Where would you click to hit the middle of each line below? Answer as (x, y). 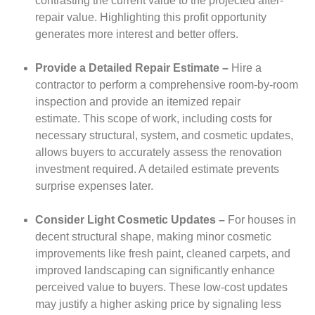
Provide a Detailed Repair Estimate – (133, 68)
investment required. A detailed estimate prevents (157, 169)
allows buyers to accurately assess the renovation (159, 153)
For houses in (262, 220)
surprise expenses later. (94, 186)
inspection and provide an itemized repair (138, 102)
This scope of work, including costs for (178, 119)
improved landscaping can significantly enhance (155, 271)
